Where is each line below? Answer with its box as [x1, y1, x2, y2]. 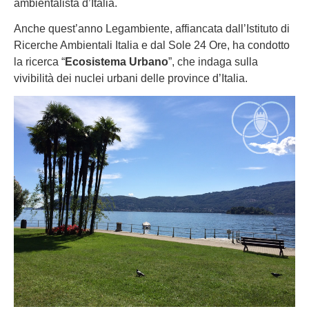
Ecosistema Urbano [65, 55, 168, 68]
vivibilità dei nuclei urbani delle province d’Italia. [14, 72, 248, 84]
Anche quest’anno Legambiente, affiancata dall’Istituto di [14, 22, 290, 34]
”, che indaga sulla [168, 55, 258, 68]
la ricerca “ [14, 55, 65, 68]
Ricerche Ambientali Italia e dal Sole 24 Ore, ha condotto [14, 39, 290, 51]
